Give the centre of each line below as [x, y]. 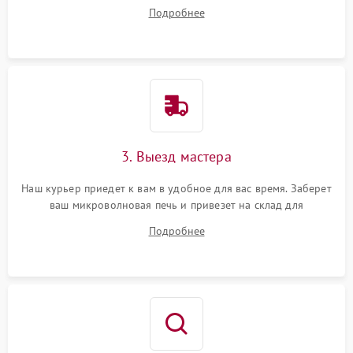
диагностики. [176, 221]
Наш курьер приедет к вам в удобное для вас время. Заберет [176, 188]
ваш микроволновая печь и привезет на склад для [176, 205]
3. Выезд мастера [176, 156]
